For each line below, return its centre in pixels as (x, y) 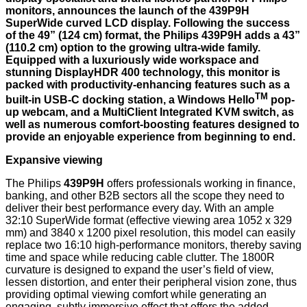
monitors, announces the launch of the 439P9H (127, 11)
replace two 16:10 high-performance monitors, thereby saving (153, 245)
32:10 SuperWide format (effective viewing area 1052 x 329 (149, 221)
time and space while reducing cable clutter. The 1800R (140, 258)
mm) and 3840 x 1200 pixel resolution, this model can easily (150, 233)
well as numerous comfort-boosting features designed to (152, 125)
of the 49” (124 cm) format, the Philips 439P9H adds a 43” (153, 36)
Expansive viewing (54, 160)
